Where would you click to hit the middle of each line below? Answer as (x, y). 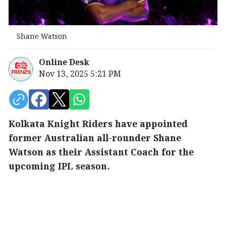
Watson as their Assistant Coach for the (101, 153)
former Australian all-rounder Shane (95, 138)
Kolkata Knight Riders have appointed (98, 124)
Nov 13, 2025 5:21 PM (80, 74)
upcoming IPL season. (59, 167)
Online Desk (64, 63)
